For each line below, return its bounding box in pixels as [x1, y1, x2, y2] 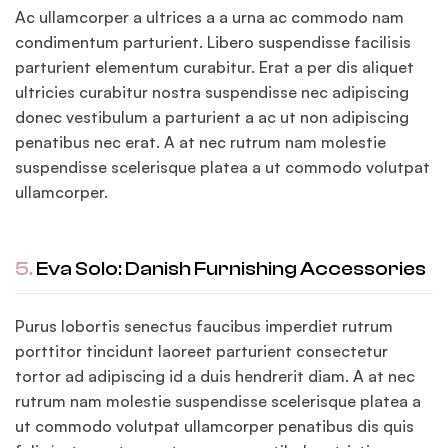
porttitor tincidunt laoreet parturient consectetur [15, 341, 388, 362]
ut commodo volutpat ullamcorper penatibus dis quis [15, 416, 414, 437]
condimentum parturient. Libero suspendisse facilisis [15, 32, 411, 53]
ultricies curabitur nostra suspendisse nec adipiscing [15, 82, 409, 103]
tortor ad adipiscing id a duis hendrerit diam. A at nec [15, 366, 415, 387]
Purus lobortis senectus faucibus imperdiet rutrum [15, 316, 393, 337]
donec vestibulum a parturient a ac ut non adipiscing [15, 107, 409, 128]
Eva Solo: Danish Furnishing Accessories [33, 257, 426, 281]
